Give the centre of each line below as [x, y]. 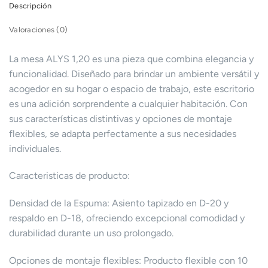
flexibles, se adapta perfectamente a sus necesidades [123, 133]
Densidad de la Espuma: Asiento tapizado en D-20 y [119, 203]
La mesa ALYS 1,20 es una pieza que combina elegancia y [131, 59]
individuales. [35, 148]
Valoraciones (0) [39, 29]
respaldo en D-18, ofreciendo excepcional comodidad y [127, 218]
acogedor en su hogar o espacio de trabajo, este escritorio [132, 89]
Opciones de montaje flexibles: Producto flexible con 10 [128, 261]
